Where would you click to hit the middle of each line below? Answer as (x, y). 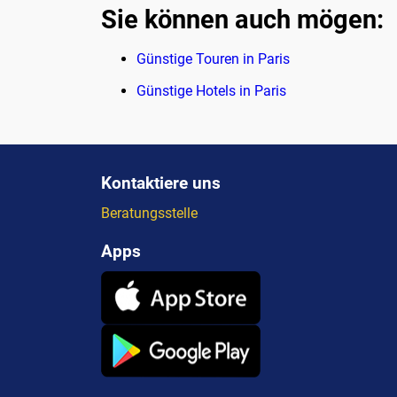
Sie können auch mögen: (242, 20)
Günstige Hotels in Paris (211, 90)
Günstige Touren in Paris (213, 59)
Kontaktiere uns (161, 183)
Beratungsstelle (149, 213)
